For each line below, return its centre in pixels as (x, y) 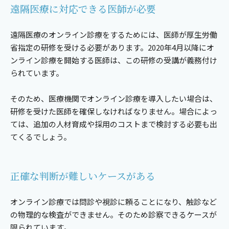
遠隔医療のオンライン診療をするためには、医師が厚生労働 (114, 35)
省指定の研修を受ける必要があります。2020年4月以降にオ (112, 48)
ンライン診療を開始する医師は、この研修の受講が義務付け (114, 60)
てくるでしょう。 (41, 137)
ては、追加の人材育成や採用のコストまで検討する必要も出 (114, 124)
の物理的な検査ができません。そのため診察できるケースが (113, 215)
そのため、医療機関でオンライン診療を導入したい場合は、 (114, 99)
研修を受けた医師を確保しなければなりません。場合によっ (114, 111)
